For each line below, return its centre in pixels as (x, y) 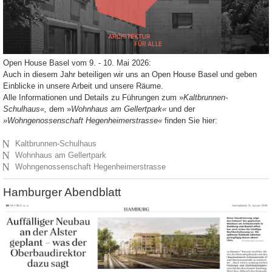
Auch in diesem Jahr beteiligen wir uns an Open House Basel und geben (130, 74)
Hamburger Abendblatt (62, 192)
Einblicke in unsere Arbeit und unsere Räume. (83, 86)
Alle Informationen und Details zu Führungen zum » (93, 97)
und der (181, 109)
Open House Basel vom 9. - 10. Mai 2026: (77, 63)
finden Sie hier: (190, 120)
